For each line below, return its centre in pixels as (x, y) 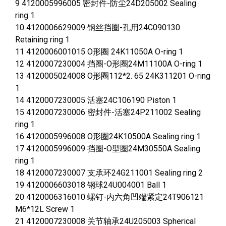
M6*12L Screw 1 (45, 209)
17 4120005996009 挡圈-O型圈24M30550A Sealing (108, 149)
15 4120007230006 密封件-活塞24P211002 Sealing (108, 112)
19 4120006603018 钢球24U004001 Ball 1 (91, 185)
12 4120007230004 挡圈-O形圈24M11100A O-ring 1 (109, 64)
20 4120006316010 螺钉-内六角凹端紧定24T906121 (109, 197)
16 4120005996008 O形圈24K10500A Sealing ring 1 (108, 137)
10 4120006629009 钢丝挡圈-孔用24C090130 (98, 28)
